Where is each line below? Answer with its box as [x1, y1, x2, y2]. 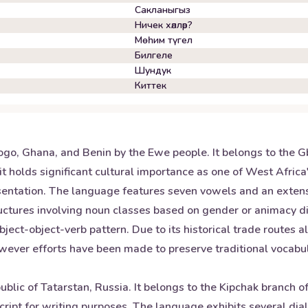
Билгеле [135, 49, 173, 62]
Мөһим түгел [135, 34, 192, 47]
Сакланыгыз [135, 3, 190, 16]
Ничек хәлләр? [135, 19, 192, 32]
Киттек [135, 79, 166, 92]
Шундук [135, 64, 171, 77]
